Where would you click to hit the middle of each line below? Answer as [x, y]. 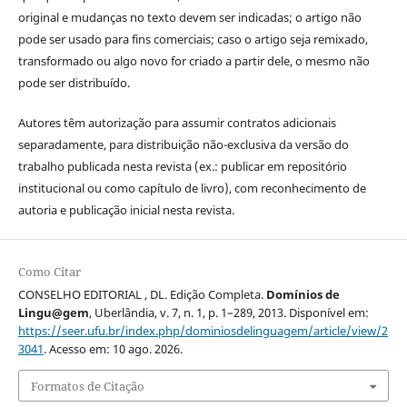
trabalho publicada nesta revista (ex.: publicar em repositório [182, 167]
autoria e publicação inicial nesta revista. [126, 210]
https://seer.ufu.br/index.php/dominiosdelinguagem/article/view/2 [203, 331]
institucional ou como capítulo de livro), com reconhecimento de [192, 189]
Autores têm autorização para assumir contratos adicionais [177, 123]
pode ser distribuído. [74, 83]
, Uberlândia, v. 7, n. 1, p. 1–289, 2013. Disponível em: [228, 313]
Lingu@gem [53, 313]
